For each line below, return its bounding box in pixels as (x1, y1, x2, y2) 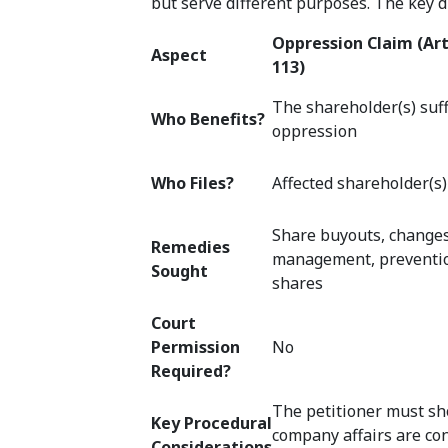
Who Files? (151, 172, 235, 195)
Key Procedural (151, 412, 273, 435)
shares (272, 272, 324, 295)
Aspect (151, 44, 208, 67)
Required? (151, 360, 232, 383)
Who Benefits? (151, 108, 266, 131)
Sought (151, 260, 209, 283)
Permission (151, 336, 241, 359)
